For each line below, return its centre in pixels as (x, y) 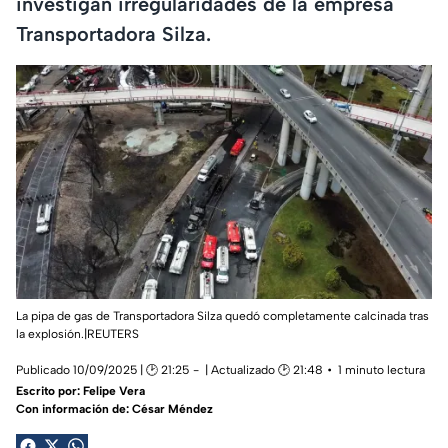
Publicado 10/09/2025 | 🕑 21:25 (102, 370)
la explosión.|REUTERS (77, 334)
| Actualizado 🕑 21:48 (264, 370)
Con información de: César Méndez (114, 409)
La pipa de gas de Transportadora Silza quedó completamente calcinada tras (222, 316)
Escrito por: (49, 391)
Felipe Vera (114, 391)
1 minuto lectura (381, 370)
